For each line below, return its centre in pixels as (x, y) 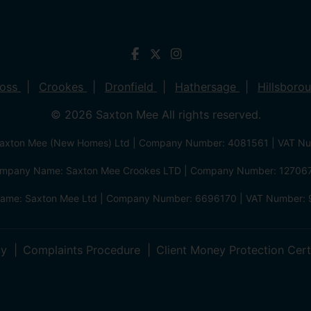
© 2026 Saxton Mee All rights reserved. (155, 114)
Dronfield (131, 86)
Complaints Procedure (81, 250)
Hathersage (207, 86)
